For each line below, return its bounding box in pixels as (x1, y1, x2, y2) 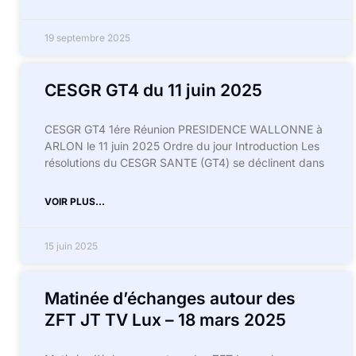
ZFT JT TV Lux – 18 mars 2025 (44, 310, 286, 330)
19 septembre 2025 (44, 32, 130, 44)
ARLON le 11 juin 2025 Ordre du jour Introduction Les (44, 139, 319, 153)
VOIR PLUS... (44, 195, 105, 207)
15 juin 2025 (44, 240, 98, 252)
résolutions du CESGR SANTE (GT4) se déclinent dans (44, 156, 324, 169)
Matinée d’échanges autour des (44, 288, 296, 308)
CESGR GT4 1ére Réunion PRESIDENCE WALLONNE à (44, 122, 323, 136)
